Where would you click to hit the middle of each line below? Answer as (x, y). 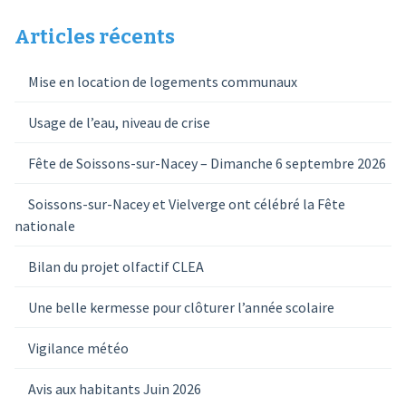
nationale (44, 226)
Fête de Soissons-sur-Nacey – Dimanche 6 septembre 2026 (207, 163)
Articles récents (94, 37)
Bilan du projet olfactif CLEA (116, 266)
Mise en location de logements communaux (162, 82)
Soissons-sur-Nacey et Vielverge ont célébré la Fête (186, 204)
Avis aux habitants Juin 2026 (114, 389)
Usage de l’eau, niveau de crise (119, 122)
